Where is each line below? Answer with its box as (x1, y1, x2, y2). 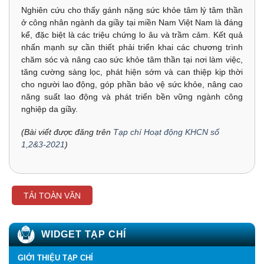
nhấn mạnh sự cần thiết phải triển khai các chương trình (21, 42, 243, 52)
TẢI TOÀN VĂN (24, 190, 81, 200)
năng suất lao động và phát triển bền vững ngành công (21, 91, 243, 101)
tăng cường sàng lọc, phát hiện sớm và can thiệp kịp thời (21, 67, 243, 77)
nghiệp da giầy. (21, 104, 78, 114)
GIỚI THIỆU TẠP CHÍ (18, 253, 93, 262)
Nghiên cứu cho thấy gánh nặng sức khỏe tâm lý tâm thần (21, 5, 243, 15)
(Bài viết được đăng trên (21, 127, 113, 137)
